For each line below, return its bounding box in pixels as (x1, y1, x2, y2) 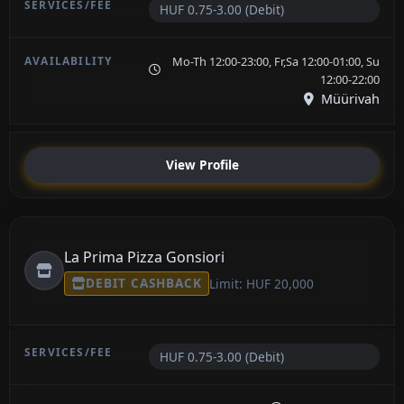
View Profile (165, 156, 239, 174)
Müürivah (317, 89, 380, 107)
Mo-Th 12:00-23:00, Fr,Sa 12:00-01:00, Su (172, 52, 380, 69)
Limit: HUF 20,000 (208, 274, 314, 292)
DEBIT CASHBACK (86, 274, 202, 292)
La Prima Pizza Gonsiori (64, 246, 225, 267)
